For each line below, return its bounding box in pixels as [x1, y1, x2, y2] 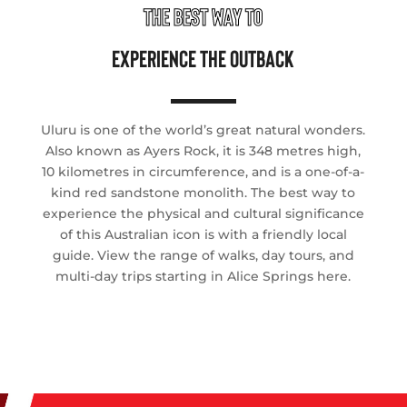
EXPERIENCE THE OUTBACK [112, 47, 295, 72]
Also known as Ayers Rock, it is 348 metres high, [45, 142, 362, 159]
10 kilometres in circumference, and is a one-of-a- [42, 163, 365, 180]
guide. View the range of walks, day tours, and [52, 246, 354, 263]
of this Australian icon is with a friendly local [59, 225, 347, 243]
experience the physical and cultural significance [42, 204, 364, 222]
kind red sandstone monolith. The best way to [51, 184, 356, 201]
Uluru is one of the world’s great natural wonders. [41, 121, 366, 138]
